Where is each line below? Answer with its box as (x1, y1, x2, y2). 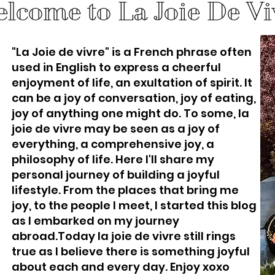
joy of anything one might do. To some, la (12, 106, 249, 121)
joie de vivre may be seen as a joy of (12, 121, 220, 136)
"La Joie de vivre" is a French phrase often (12, 44, 252, 60)
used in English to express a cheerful (12, 60, 221, 75)
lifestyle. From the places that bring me (12, 182, 239, 198)
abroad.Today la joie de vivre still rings (12, 228, 236, 244)
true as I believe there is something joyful (12, 244, 250, 259)
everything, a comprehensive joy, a (12, 136, 214, 152)
